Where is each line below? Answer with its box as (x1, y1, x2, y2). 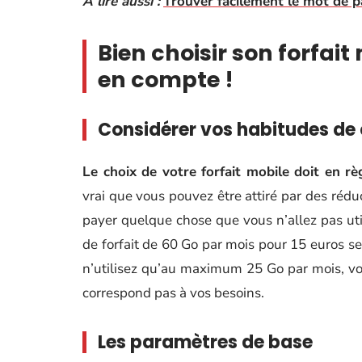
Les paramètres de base (98, 330, 313, 355)
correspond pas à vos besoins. (82, 284, 264, 302)
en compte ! (98, 65, 234, 95)
